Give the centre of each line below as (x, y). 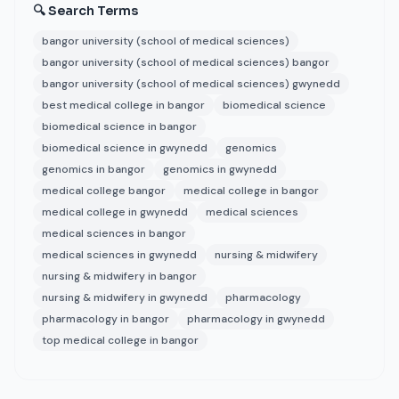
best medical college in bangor (123, 105)
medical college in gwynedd (115, 212)
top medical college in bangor (120, 340)
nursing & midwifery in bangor (119, 276)
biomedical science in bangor (119, 126)
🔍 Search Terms (85, 11)
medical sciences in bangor (114, 233)
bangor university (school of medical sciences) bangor (186, 62)
